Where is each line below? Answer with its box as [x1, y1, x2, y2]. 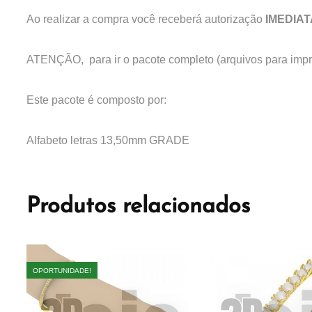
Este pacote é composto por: [26, 94, 166, 107]
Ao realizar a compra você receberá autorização [26, 13, 265, 26]
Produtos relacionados [26, 196, 250, 219]
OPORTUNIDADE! [33, 267, 91, 275]
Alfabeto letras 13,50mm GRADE [26, 134, 189, 147]
